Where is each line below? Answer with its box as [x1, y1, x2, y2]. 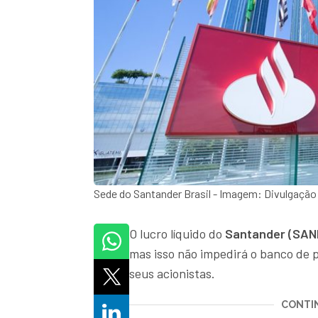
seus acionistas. [129, 265, 215, 282]
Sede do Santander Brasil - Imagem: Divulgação [94, 187, 317, 201]
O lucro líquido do [129, 226, 222, 242]
